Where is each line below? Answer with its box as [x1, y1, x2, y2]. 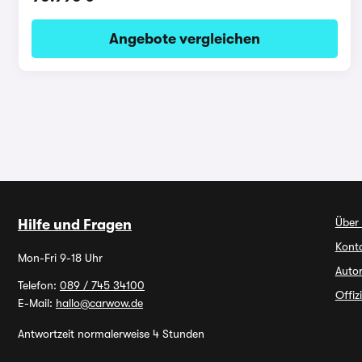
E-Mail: [18, 297, 56, 309]
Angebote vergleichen [108, 30, 260, 47]
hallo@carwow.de [56, 297, 143, 309]
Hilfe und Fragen [18, 217, 132, 233]
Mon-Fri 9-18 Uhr [18, 251, 103, 264]
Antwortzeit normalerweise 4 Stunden [18, 327, 204, 340]
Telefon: [18, 279, 60, 292]
